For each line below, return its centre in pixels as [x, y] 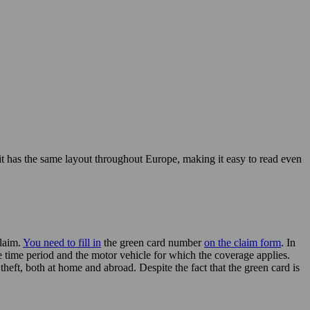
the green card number [153, 243]
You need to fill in [62, 243]
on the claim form [243, 243]
